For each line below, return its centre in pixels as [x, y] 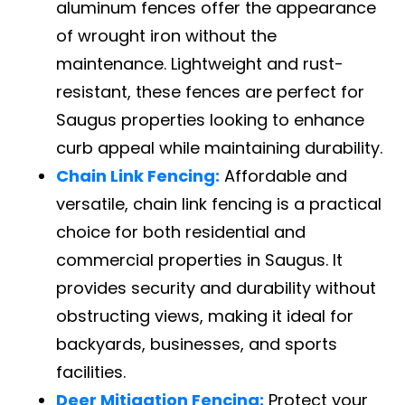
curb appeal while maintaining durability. [220, 147]
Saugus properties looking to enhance [211, 119]
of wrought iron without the [167, 35]
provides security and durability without [217, 287]
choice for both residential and [181, 231]
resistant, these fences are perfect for [211, 91]
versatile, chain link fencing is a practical [219, 203]
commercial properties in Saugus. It [200, 259]
